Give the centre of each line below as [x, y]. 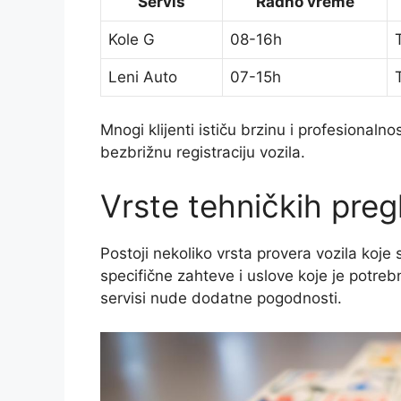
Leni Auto [143, 77]
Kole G [132, 39]
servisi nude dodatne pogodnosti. [221, 298]
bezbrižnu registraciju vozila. [203, 153]
